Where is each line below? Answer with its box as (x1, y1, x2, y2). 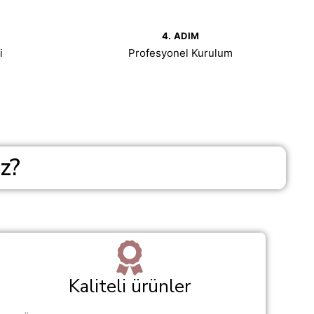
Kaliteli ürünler (68, 274, 191, 299)
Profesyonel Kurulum (128, 46, 233, 60)
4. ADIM (161, 30, 200, 41)
